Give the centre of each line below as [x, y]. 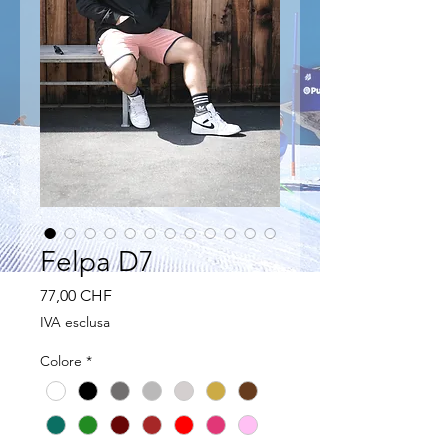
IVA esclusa [75, 321]
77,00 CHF [76, 295]
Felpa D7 [97, 261]
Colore [61, 360]
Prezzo [134, 294]
